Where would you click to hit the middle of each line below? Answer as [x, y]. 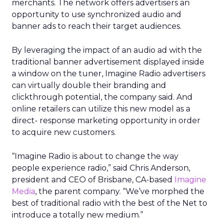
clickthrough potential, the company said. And [102, 97]
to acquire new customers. [64, 132]
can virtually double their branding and [89, 85]
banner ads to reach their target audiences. [97, 26]
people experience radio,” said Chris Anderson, [101, 168]
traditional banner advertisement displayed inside [108, 62]
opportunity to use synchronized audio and [97, 14]
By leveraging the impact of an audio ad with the [107, 50]
